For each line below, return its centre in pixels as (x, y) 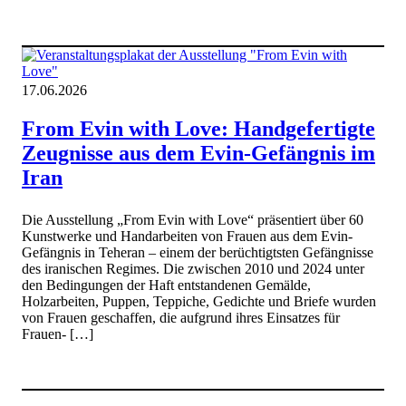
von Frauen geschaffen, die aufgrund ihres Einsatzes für (181, 318)
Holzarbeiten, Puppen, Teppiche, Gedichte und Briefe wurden (199, 302)
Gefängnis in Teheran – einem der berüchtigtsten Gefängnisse (198, 253)
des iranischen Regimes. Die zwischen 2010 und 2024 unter (193, 269)
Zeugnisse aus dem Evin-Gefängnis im (198, 153)
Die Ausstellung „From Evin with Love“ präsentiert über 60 (193, 220)
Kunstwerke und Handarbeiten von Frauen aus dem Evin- (187, 237)
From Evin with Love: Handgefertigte (198, 128)
